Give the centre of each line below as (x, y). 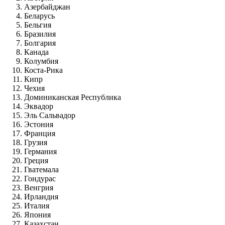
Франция (41, 133)
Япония (38, 214)
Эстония (40, 124)
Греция (37, 160)
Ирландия (42, 196)
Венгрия (40, 187)
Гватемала (42, 169)
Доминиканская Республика (74, 97)
